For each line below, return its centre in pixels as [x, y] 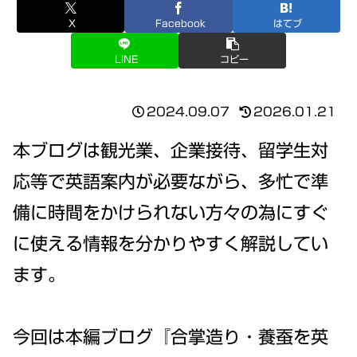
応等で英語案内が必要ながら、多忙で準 [171, 181]
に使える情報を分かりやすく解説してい [171, 243]
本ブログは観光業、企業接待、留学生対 [171, 150]
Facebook [180, 24]
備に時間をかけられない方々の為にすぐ [171, 212]
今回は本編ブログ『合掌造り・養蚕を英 [171, 337]
